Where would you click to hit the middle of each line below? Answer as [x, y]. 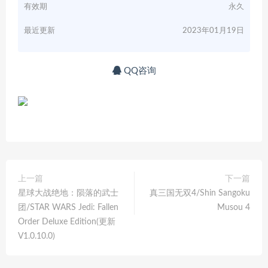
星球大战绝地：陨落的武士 [68, 193]
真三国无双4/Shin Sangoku [200, 193]
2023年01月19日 [213, 31]
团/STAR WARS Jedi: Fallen [68, 208]
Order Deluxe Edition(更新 [67, 222]
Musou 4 [234, 208]
